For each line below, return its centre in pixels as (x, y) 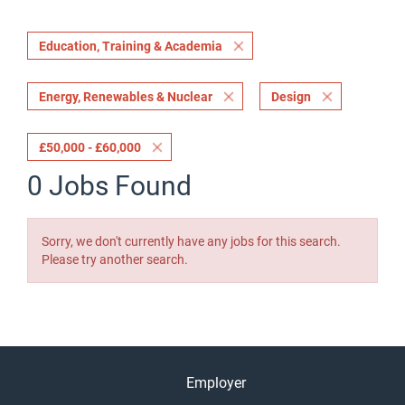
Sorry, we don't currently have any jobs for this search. (191, 241)
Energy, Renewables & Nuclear (126, 97)
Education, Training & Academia (131, 46)
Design (291, 97)
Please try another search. (115, 259)
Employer (216, 383)
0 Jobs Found (109, 186)
